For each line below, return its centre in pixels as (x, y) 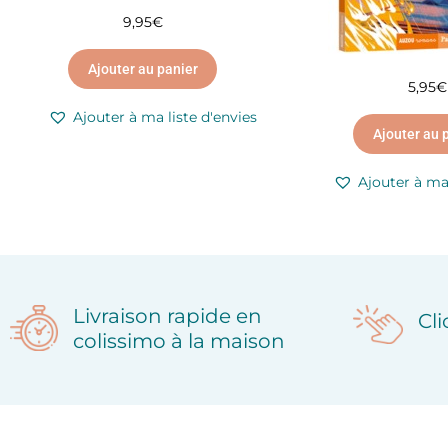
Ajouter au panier (142, 69)
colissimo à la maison (179, 341)
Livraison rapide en (168, 316)
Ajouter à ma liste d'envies (165, 117)
